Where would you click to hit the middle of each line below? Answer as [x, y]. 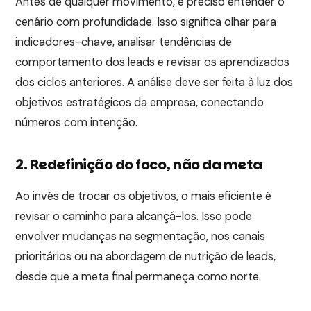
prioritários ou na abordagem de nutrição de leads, [147, 257]
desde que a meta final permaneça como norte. [138, 277]
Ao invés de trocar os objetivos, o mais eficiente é [144, 196]
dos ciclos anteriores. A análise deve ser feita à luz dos [154, 83]
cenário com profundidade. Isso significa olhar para [146, 22]
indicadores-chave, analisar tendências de [124, 42]
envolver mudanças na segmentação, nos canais [141, 237]
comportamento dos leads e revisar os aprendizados [153, 62]
